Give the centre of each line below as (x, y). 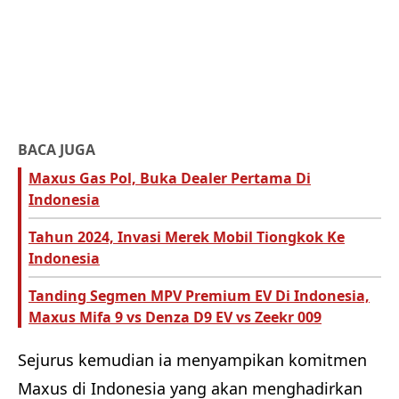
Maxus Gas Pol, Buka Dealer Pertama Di (170, 179)
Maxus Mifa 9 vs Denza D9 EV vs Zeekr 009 (175, 318)
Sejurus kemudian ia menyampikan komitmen (192, 360)
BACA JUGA (57, 150)
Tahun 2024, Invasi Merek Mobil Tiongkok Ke (187, 237)
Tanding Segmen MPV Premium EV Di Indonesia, (199, 296)
